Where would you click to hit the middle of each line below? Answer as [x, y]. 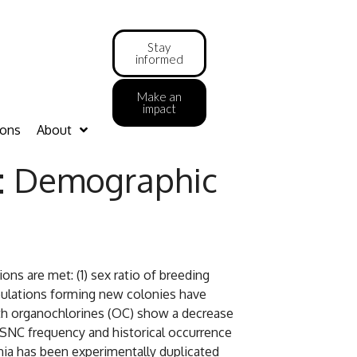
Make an [159, 96]
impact [159, 108]
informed [159, 59]
